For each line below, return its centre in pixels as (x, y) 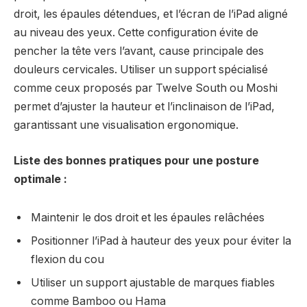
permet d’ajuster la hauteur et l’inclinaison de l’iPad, (144, 107)
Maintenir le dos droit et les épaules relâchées (148, 217)
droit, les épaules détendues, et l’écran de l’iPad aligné (151, 14)
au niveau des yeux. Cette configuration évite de (136, 33)
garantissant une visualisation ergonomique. (126, 125)
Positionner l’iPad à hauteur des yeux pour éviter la (161, 241)
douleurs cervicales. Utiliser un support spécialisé (141, 70)
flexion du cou (67, 259)
